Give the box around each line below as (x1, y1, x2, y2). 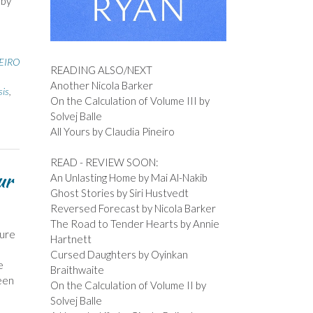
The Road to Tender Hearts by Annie (50, 217, 219, 231)
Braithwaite (50, 263, 104, 277)
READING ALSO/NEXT (50, 63, 152, 76)
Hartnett (50, 233, 92, 246)
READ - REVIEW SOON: (50, 156, 159, 169)
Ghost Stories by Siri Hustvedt (50, 187, 189, 200)
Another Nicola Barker (50, 78, 153, 92)
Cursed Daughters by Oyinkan (50, 248, 188, 261)
